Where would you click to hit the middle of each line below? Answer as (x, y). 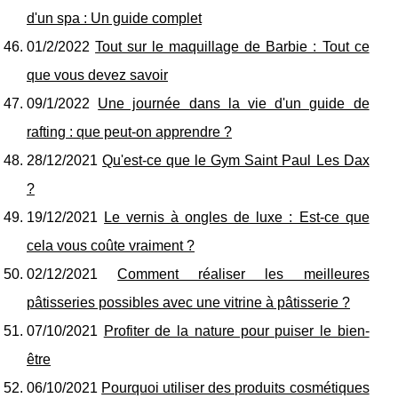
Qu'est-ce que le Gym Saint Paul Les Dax (236, 160)
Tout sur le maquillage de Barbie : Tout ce (232, 47)
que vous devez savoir (97, 75)
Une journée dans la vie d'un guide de (234, 103)
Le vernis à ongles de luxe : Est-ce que (237, 217)
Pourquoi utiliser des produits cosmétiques (235, 388)
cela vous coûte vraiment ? (111, 246)
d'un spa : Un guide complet (114, 18)
